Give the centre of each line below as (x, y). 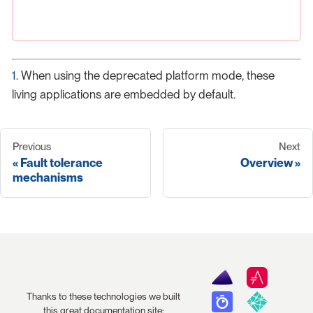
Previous (32, 146)
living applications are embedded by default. (124, 94)
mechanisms (48, 178)
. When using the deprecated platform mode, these (145, 75)
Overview (267, 163)
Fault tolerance (61, 163)
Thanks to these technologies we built (104, 297)
